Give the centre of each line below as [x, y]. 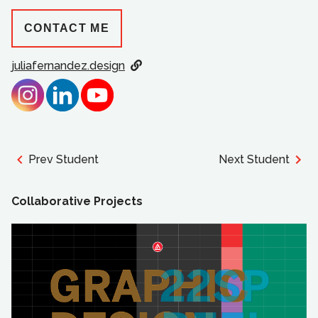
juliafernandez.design [68, 65]
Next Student [254, 159]
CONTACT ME [67, 28]
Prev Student [64, 159]
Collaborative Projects [77, 202]
